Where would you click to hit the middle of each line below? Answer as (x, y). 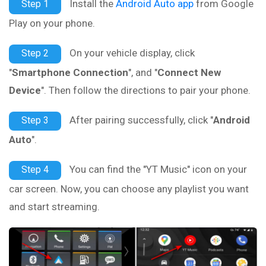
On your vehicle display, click (131, 53)
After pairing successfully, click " (140, 120)
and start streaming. (54, 207)
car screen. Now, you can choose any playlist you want (129, 189)
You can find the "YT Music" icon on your (157, 170)
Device (25, 91)
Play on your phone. (52, 23)
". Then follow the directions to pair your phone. (146, 91)
